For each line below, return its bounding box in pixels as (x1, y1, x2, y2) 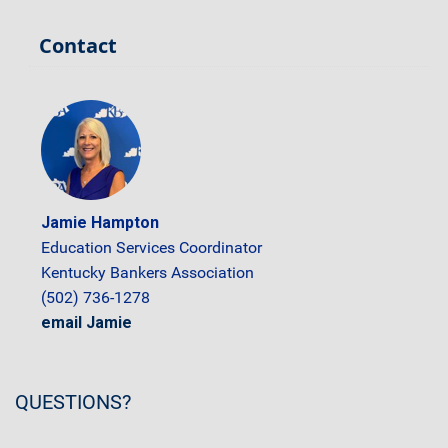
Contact (39, 31, 117, 59)
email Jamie (41, 312, 132, 332)
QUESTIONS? (15, 390, 131, 414)
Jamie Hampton (41, 212, 159, 232)
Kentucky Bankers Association (41, 262, 254, 282)
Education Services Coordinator (41, 237, 262, 257)
